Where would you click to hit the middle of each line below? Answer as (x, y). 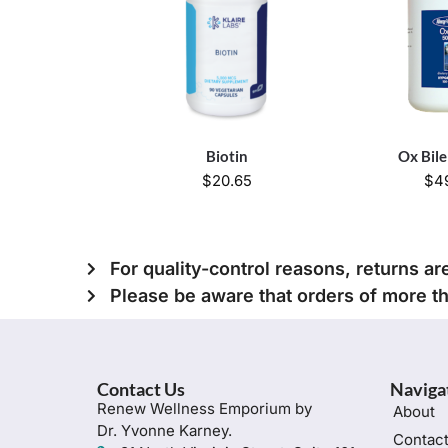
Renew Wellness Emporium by (204, 409)
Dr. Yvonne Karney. (164, 431)
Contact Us (141, 389)
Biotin (227, 156)
